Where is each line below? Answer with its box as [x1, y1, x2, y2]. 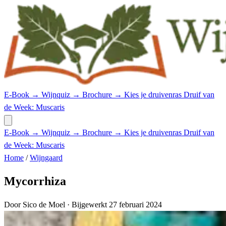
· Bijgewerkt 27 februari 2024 [67, 200, 162, 209]
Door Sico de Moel [4, 200, 67, 209]
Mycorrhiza [4, 174, 66, 188]
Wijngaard [30, 153, 63, 162]
